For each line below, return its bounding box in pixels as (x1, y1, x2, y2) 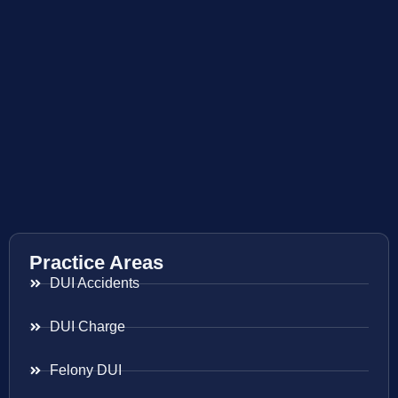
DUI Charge (49, 319, 125, 335)
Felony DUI (49, 362, 122, 378)
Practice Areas (29, 251, 163, 275)
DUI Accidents (49, 275, 139, 291)
